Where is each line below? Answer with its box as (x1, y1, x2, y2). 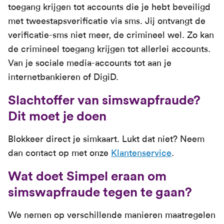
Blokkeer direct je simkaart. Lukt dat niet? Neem (8, 133, 204, 144)
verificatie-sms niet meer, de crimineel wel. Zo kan (8, 29, 214, 40)
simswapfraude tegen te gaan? (8, 184, 192, 200)
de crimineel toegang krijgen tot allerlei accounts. (8, 43, 210, 54)
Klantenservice (111, 147, 171, 158)
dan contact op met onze (8, 147, 111, 158)
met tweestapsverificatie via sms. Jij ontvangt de (8, 15, 205, 26)
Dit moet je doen (8, 108, 106, 124)
